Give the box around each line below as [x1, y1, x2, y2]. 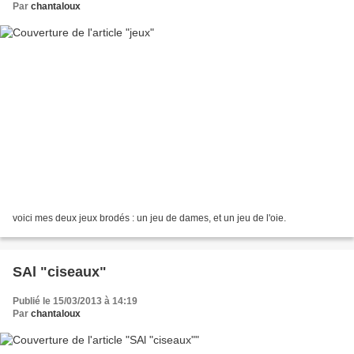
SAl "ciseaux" [13, 263, 107, 280]
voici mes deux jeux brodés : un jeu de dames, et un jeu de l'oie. [13, 212, 286, 224]
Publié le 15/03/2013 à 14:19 [13, 295, 137, 307]
